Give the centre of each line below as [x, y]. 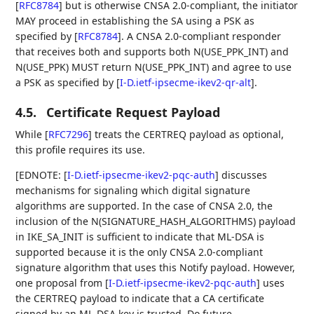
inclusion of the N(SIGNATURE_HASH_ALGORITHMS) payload [156, 221]
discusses [243, 175]
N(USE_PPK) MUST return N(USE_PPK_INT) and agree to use [154, 67]
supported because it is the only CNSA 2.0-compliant [139, 252]
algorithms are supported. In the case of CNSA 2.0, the [144, 205]
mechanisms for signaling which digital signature [133, 190]
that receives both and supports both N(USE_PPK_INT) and [152, 51]
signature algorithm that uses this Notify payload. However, [156, 267]
